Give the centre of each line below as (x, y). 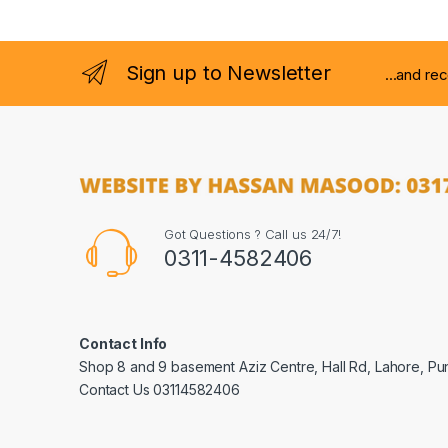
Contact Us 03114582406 (159, 390)
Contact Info (123, 344)
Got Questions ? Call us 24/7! (252, 234)
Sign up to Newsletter (228, 72)
